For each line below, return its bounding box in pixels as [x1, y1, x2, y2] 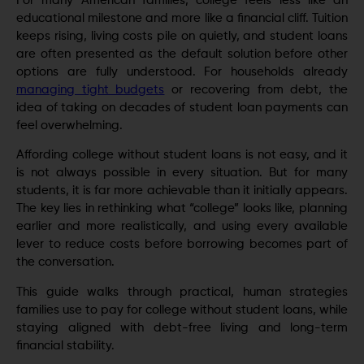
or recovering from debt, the [164, 83, 349, 96]
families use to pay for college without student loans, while [16, 303, 348, 316]
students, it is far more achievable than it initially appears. [16, 184, 348, 197]
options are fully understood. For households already [16, 65, 348, 78]
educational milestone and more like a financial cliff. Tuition [16, 11, 348, 24]
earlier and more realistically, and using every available [16, 220, 348, 233]
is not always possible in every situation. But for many [16, 167, 348, 180]
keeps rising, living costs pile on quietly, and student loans [16, 29, 348, 42]
